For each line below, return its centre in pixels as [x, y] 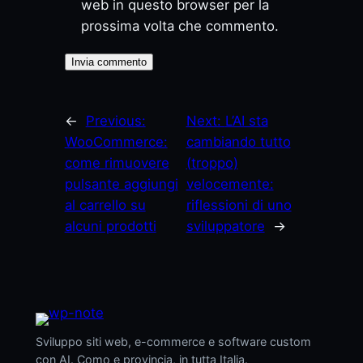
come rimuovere [117, 163]
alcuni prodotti [110, 226]
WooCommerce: [116, 142]
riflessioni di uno [239, 205]
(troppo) [212, 163]
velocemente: [230, 184]
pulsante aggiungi [121, 184]
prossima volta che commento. [179, 26]
